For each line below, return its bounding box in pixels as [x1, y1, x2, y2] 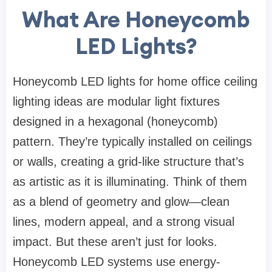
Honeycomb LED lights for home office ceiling [13, 75, 257, 89]
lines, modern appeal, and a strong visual [13, 215, 234, 229]
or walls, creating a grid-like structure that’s [13, 155, 244, 169]
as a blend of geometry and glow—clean [13, 195, 229, 209]
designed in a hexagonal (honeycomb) [13, 115, 218, 129]
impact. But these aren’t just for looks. [13, 235, 217, 249]
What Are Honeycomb [22, 5, 250, 34]
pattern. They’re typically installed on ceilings [13, 135, 252, 149]
